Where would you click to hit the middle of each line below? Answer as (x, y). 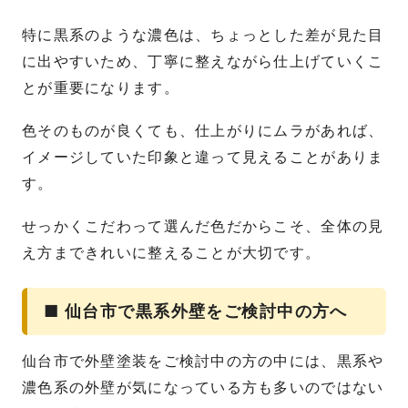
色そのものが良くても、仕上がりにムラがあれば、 (203, 130)
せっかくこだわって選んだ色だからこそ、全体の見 (203, 226)
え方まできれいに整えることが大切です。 (172, 252)
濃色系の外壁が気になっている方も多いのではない (203, 387)
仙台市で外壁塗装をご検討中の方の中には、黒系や (203, 361)
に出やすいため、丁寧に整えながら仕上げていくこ (203, 62)
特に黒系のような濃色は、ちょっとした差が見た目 (203, 36)
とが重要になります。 (101, 88)
